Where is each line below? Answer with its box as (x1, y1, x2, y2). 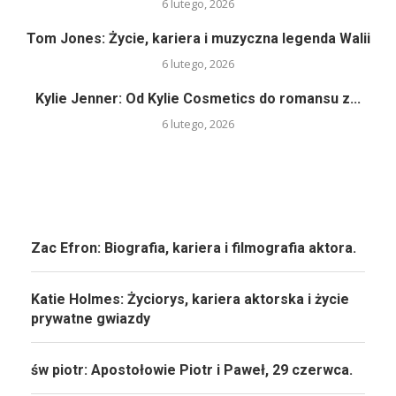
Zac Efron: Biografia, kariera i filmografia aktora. (31, 240, 356, 257)
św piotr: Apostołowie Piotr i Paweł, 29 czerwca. (31, 362, 353, 379)
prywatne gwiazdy (31, 310, 150, 328)
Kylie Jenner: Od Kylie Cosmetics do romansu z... (35, 90, 361, 108)
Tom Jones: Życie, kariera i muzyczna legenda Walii (26, 30, 370, 48)
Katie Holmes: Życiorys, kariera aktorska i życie (31, 291, 349, 308)
